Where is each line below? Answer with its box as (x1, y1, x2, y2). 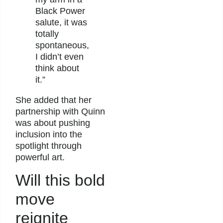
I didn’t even (35, 52, 84, 62)
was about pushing (15, 118, 90, 128)
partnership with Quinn (15, 107, 105, 117)
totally (35, 29, 59, 39)
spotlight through (15, 141, 82, 151)
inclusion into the (15, 129, 82, 140)
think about (35, 63, 79, 74)
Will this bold (15, 171, 105, 189)
